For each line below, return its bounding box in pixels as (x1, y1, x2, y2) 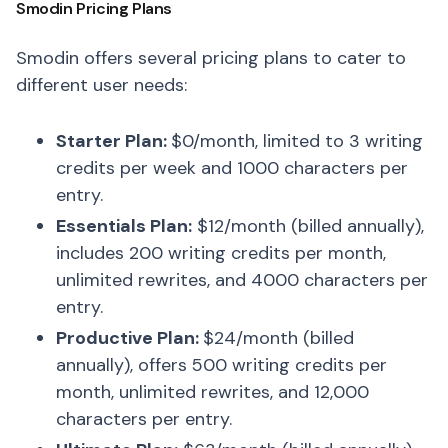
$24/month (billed (203, 326, 354, 350)
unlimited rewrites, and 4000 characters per (56, 268, 428, 292)
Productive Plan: (56, 326, 203, 350)
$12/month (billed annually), (192, 214, 424, 238)
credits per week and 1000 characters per (56, 156, 408, 180)
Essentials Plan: (56, 214, 192, 238)
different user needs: (16, 73, 187, 97)
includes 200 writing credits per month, (56, 241, 386, 265)
